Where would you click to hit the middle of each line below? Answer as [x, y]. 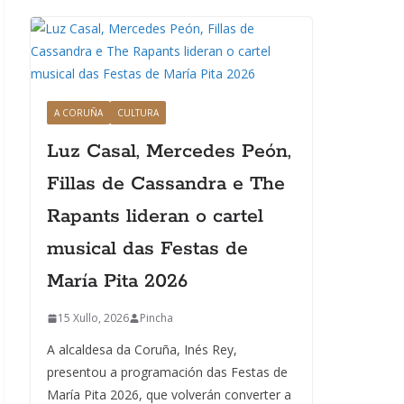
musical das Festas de [147, 249]
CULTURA [138, 113]
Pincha [156, 318]
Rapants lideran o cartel [155, 216]
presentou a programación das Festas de [167, 372]
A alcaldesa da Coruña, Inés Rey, [142, 349]
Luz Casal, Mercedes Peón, [169, 151]
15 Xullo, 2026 [93, 318]
